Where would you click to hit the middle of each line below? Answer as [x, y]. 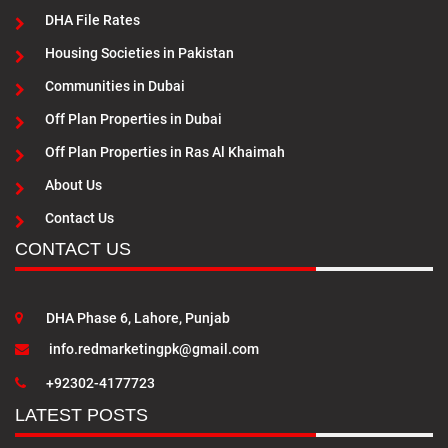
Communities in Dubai [115, 86]
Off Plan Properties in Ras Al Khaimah [165, 152]
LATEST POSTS [81, 415]
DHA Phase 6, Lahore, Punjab [136, 318]
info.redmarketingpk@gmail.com [154, 349]
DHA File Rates [92, 20]
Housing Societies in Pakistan [139, 53]
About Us [73, 185]
